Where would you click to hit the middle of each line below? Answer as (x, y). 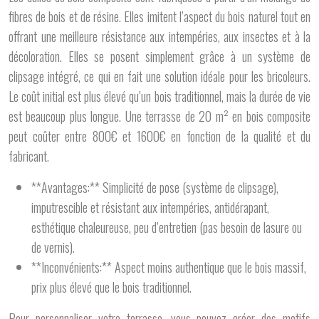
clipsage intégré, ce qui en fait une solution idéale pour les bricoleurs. (159, 76)
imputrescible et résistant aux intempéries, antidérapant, (150, 207)
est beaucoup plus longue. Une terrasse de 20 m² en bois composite (159, 116)
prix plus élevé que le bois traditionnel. (111, 287)
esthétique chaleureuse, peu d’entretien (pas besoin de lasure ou (167, 227)
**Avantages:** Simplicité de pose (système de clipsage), (155, 187)
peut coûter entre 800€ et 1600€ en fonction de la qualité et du (159, 136)
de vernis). (53, 247)
